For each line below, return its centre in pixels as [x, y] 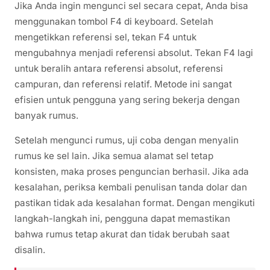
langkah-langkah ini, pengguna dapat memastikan [122, 219]
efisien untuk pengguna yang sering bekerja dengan [127, 100]
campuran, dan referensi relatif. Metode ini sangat [123, 84]
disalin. [30, 250]
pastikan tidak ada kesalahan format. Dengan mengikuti [135, 203]
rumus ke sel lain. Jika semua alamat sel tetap [114, 156]
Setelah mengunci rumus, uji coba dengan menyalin [127, 140]
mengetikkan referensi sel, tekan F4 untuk [105, 37]
